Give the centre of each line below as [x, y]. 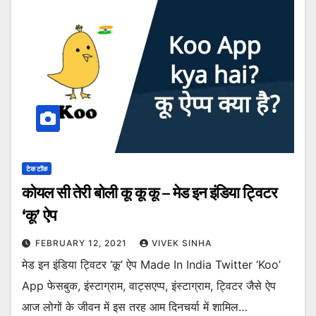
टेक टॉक [37, 168]
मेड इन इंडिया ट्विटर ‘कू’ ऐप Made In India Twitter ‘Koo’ [151, 264]
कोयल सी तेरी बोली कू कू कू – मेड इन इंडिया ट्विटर [150, 193]
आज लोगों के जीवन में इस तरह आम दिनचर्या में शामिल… [135, 306]
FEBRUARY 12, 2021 [83, 243]
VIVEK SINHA [182, 243]
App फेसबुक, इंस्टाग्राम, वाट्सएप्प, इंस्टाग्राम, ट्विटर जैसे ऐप [149, 285]
